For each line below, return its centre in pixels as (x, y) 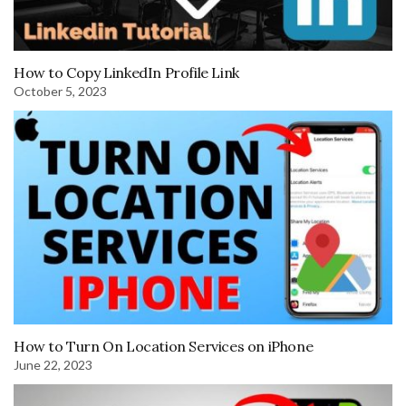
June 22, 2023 (53, 364)
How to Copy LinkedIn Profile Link (126, 73)
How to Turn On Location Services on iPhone (164, 346)
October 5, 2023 (60, 92)
